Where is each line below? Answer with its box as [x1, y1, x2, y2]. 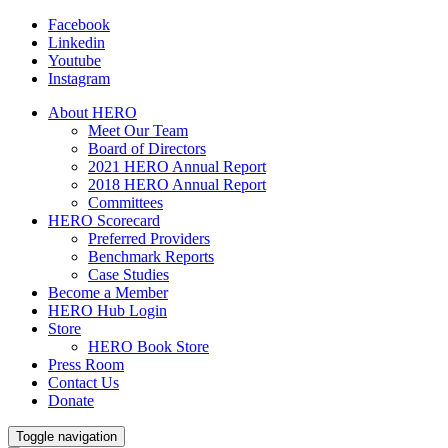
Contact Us [48, 374, 119, 391]
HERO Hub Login [48, 302, 167, 319]
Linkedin [48, 34, 105, 51]
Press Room [48, 356, 124, 373]
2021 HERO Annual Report [88, 158, 266, 175]
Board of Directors [88, 140, 206, 157]
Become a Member [48, 284, 168, 301]
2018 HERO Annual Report [88, 176, 266, 193]
